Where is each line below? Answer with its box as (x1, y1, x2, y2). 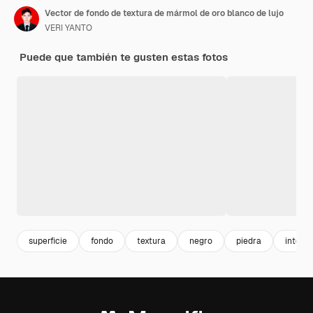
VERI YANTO (45, 22, 92, 34)
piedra (236, 235, 261, 247)
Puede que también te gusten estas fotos (20, 50, 228, 64)
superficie (29, 235, 67, 247)
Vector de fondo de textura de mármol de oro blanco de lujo (45, 8, 284, 20)
